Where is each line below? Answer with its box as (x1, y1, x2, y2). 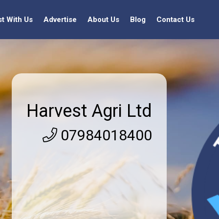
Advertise (44, 15, 77, 24)
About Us (88, 15, 119, 24)
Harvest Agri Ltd (26, 100, 153, 121)
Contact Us (156, 15, 195, 24)
